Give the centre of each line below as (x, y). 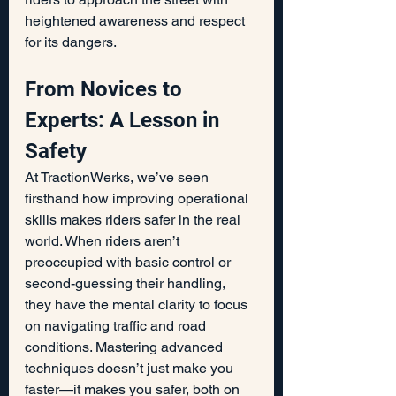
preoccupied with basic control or (129, 262)
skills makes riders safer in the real (134, 219)
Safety (56, 151)
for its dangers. (71, 42)
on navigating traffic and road (117, 325)
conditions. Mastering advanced (126, 346)
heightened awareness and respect (137, 20)
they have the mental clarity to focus (138, 304)
